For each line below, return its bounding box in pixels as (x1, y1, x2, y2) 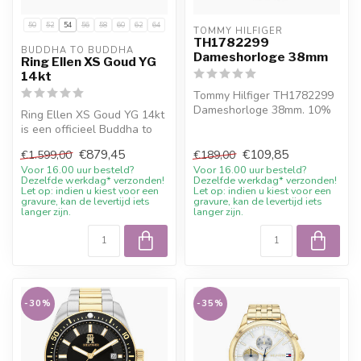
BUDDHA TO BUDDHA (21, 44, 134, 56)
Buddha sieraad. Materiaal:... (21, 135, 165, 151)
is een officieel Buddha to (21, 121, 152, 137)
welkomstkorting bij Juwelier (193, 116, 338, 132)
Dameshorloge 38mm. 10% (193, 102, 331, 118)
